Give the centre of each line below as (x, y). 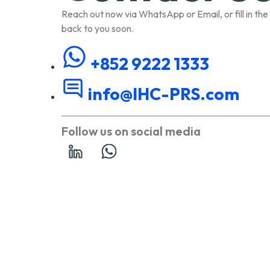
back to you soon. (98, 28)
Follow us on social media (131, 131)
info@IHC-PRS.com (163, 94)
